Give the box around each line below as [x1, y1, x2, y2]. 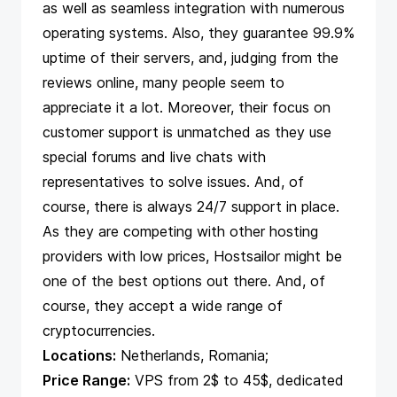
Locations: [43, 346, 116, 364]
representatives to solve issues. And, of [43, 173, 304, 191]
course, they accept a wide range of [43, 297, 283, 315]
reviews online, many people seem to [43, 74, 284, 91]
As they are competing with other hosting [43, 222, 318, 240]
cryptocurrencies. [43, 322, 164, 339]
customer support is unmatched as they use [43, 123, 331, 141]
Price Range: [43, 371, 130, 389]
